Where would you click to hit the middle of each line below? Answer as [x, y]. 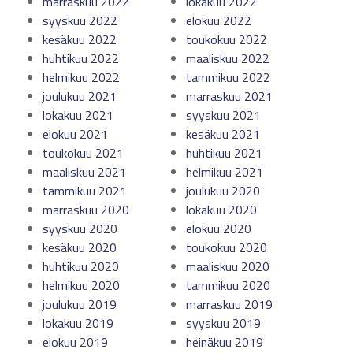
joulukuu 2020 [223, 191]
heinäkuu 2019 [225, 342]
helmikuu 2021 [225, 172]
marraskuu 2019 [229, 304]
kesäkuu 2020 [80, 247]
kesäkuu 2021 [223, 134]
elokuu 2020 [219, 229]
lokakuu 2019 [78, 323]
